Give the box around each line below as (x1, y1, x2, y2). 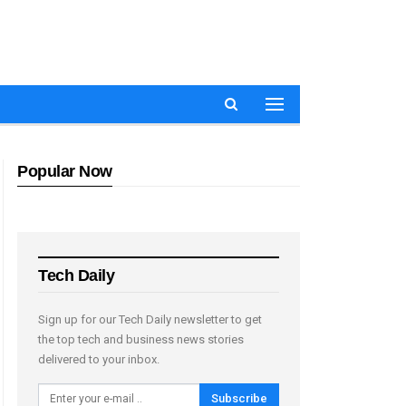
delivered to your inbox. (38, 352, 159, 366)
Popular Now (17, 162, 112, 180)
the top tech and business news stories (38, 332, 244, 346)
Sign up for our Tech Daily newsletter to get (38, 312, 262, 326)
